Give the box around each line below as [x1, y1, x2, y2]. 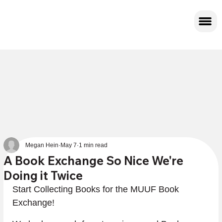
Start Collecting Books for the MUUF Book [12, 184, 182, 194]
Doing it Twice [3, 167, 83, 183]
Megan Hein [25, 141, 59, 149]
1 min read [79, 141, 108, 149]
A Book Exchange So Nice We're [3, 153, 184, 168]
